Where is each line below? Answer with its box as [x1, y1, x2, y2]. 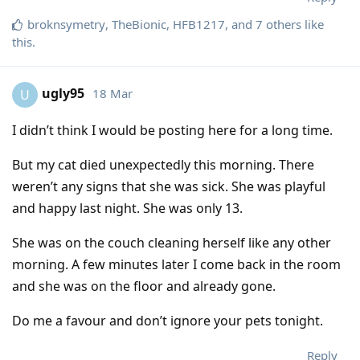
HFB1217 [173, 15, 225, 32]
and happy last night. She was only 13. [12, 198, 243, 217]
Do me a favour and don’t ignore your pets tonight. [12, 311, 323, 329]
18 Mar [92, 85, 133, 102]
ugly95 [42, 84, 84, 103]
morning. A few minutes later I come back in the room [12, 255, 341, 273]
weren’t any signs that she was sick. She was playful [12, 177, 325, 195]
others [263, 15, 301, 32]
